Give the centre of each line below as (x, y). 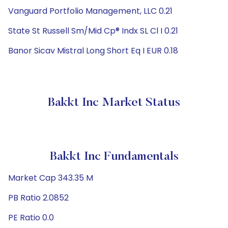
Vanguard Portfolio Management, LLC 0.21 (90, 11)
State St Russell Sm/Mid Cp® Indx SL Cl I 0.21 (93, 31)
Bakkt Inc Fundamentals (114, 157)
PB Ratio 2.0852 (38, 198)
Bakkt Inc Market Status (114, 103)
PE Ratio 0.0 (31, 218)
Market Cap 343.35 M (51, 178)
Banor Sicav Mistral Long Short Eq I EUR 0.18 (93, 51)
